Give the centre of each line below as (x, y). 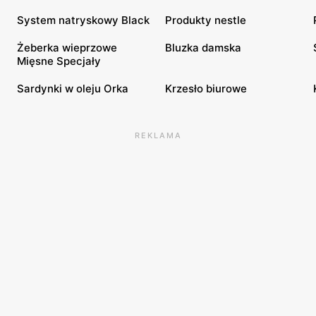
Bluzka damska (203, 47)
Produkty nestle (206, 20)
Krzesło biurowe (206, 88)
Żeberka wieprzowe (67, 47)
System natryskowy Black (83, 20)
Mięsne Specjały (59, 61)
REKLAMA (158, 135)
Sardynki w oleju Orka (73, 88)
